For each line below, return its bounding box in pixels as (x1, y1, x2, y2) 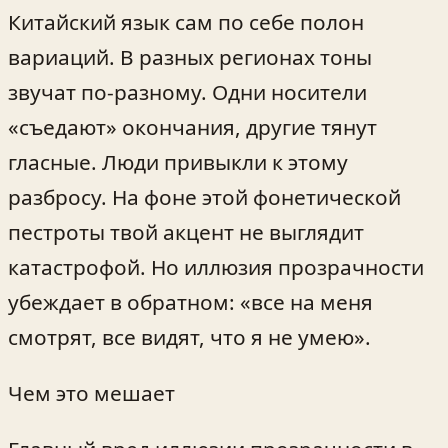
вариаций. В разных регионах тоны (8, 42, 372, 71)
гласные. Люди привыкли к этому (8, 147, 348, 176)
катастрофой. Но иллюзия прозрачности (8, 252, 424, 281)
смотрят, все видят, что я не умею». (8, 322, 371, 351)
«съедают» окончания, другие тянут (8, 112, 377, 141)
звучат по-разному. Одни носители (8, 77, 367, 106)
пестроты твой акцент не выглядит (8, 217, 364, 246)
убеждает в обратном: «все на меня (8, 287, 373, 316)
